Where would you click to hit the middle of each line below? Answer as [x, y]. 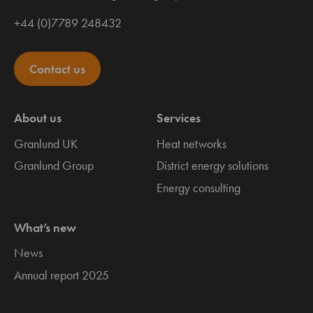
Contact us [57, 69]
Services [179, 118]
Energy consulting [198, 188]
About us [38, 118]
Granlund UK [46, 143]
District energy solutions [212, 166]
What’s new [45, 227]
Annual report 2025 [61, 275]
